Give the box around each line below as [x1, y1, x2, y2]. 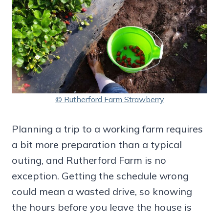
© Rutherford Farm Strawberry [55, 94, 164, 105]
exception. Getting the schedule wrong [12, 170, 189, 182]
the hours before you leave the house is [12, 201, 192, 214]
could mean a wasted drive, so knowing [12, 185, 192, 198]
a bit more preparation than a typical [12, 138, 182, 151]
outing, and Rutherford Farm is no [12, 154, 166, 167]
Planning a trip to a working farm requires [12, 123, 203, 135]
